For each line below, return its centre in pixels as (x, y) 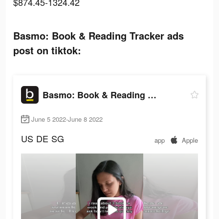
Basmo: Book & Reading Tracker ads (99, 35)
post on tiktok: (47, 50)
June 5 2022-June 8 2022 (67, 119)
